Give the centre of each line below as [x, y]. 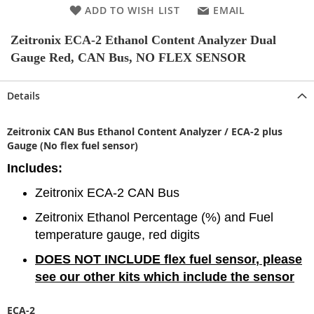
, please [279, 259]
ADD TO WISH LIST [132, 10]
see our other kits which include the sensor [165, 277]
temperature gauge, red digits [117, 234]
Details [23, 95]
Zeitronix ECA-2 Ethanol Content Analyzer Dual [143, 40]
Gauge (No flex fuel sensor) [73, 145]
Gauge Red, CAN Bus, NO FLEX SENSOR [128, 57]
